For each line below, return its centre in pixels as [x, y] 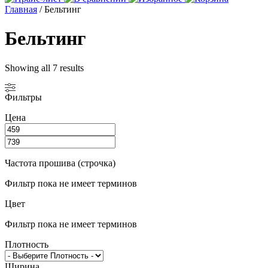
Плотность [27, 244]
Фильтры [23, 97]
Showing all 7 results [44, 68]
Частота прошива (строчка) [60, 163]
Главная [21, 9]
